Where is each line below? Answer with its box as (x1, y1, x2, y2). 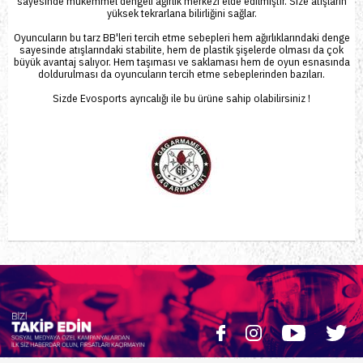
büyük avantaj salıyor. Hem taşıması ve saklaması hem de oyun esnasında (13, 54, 350, 69)
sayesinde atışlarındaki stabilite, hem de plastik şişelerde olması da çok (19, 42, 344, 57)
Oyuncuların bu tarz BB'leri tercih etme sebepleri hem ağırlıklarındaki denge (13, 30, 350, 45)
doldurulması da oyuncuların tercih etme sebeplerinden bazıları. (38, 66, 325, 81)
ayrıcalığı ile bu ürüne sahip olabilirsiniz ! (127, 91, 310, 105)
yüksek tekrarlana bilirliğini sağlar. (106, 6, 257, 20)
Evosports (78, 91, 127, 105)
